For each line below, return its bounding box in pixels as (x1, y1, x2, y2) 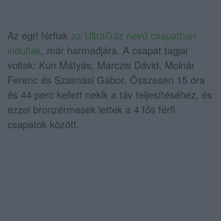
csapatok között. (7, 116, 79, 131)
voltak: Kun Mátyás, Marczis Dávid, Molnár (7, 57, 195, 72)
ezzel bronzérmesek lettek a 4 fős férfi (7, 102, 175, 116)
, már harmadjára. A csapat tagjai (41, 42, 187, 57)
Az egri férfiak (7, 28, 71, 42)
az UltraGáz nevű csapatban (71, 28, 196, 42)
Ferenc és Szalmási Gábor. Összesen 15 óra (7, 72, 205, 87)
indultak (7, 42, 41, 57)
